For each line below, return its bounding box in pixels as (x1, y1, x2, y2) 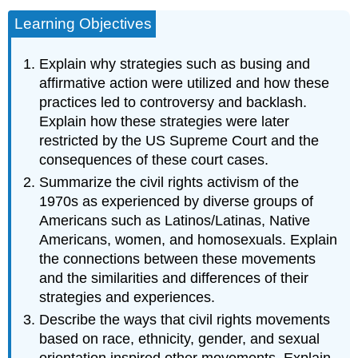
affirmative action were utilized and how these (39, 74, 330, 91)
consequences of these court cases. (39, 151, 269, 168)
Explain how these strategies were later (39, 113, 290, 129)
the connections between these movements (39, 250, 316, 267)
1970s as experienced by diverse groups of (39, 193, 314, 209)
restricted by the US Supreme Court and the (39, 132, 320, 149)
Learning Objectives (14, 14, 153, 32)
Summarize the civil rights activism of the (39, 173, 300, 190)
